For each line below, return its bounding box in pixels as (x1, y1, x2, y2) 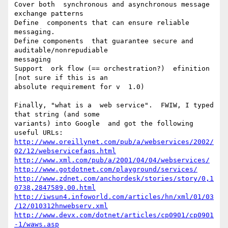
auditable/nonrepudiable (14, 46, 108, 54)
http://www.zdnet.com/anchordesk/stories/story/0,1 (14, 175, 214, 183)
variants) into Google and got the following (14, 120, 193, 128)
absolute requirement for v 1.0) (14, 83, 145, 91)
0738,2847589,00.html (14, 184, 96, 192)
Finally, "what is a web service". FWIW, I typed (14, 101, 214, 109)
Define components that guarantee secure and (14, 37, 193, 45)
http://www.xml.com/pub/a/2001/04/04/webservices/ (14, 156, 210, 164)
